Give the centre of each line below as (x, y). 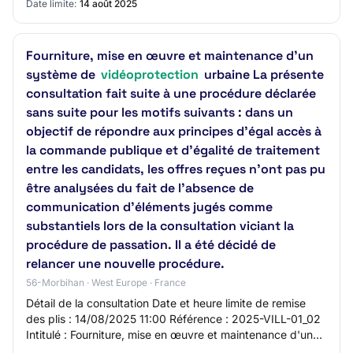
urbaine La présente (262, 74)
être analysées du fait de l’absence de (140, 188)
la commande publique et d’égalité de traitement (173, 150)
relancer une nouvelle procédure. (125, 264)
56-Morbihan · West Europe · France (106, 282)
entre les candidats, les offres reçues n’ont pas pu (176, 169)
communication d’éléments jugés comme (149, 207)
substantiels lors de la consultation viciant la (160, 226)
